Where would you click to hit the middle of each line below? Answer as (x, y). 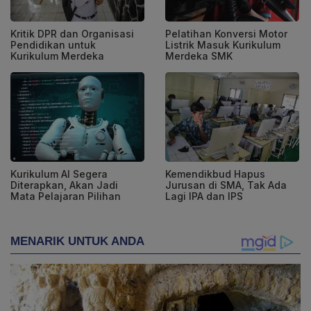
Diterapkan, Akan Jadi (64, 185)
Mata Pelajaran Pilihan (66, 196)
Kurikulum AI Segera (59, 174)
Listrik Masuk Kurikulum (223, 45)
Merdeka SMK (199, 56)
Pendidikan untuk (53, 45)
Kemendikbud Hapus (215, 174)
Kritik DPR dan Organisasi (72, 34)
